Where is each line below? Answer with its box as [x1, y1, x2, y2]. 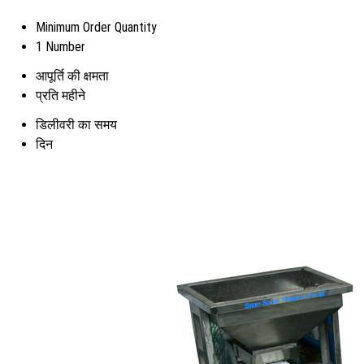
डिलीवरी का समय [36, 116, 117, 132]
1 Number [36, 38, 85, 54]
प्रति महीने [36, 87, 85, 103]
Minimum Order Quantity [36, 19, 157, 35]
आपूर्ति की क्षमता [36, 67, 109, 84]
